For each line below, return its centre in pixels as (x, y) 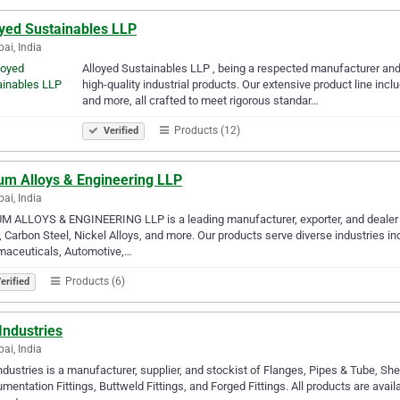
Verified (120, 130)
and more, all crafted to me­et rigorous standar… (200, 100)
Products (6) (94, 281)
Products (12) (206, 130)
